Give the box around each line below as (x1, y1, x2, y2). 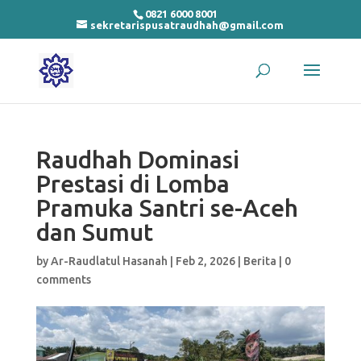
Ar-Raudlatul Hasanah (50, 255, 168, 268)
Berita (243, 255, 276, 268)
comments (35, 273, 91, 286)
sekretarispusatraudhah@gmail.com (90, 19, 284, 31)
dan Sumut (35, 218, 153, 246)
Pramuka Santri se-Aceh (35, 194, 298, 222)
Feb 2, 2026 (175, 255, 235, 268)
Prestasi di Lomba (35, 170, 230, 197)
